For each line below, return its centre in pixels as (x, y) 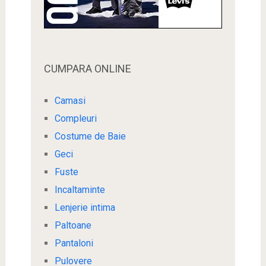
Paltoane (73, 225)
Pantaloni (74, 243)
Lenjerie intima (85, 207)
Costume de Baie (90, 136)
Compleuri (75, 118)
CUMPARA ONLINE (87, 68)
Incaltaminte (80, 189)
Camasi (70, 100)
